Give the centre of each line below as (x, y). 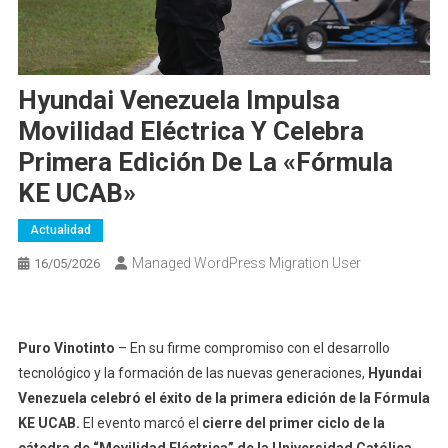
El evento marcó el (140, 423)
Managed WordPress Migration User (246, 263)
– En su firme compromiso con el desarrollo (252, 348)
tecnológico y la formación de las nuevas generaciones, (192, 373)
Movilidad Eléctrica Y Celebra (190, 131)
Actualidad (60, 230)
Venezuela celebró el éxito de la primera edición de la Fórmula (223, 398)
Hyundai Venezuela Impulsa (178, 100)
